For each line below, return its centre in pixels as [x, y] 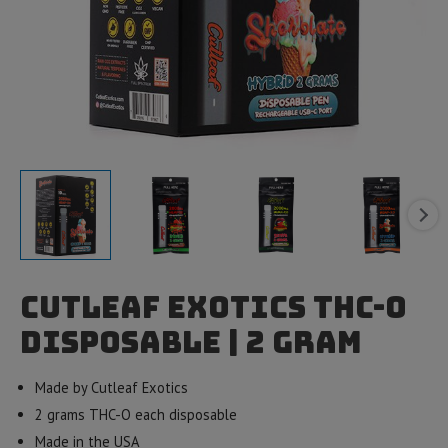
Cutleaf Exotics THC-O [213, 307]
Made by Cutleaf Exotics [111, 388]
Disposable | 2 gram [191, 342]
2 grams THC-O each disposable [135, 415]
